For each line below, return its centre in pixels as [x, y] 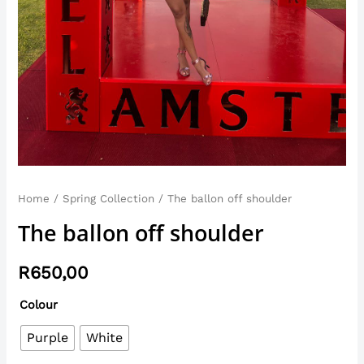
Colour [39, 304]
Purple [48, 338]
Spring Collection [109, 199]
